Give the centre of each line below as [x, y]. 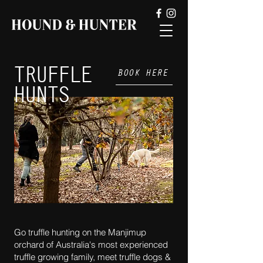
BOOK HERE [143, 73]
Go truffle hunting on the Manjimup [80, 232]
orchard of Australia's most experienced [91, 245]
